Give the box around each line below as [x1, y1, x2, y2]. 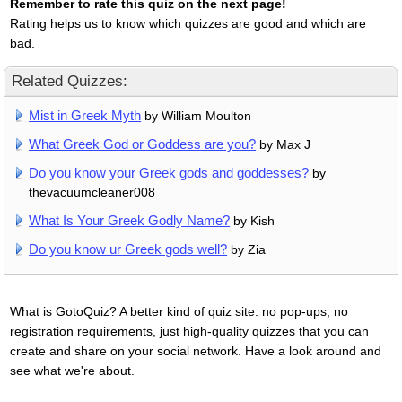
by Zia [227, 241, 267, 257]
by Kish [230, 213, 275, 228]
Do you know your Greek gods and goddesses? [29, 164, 310, 180]
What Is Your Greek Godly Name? [29, 212, 231, 228]
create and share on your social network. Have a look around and [9, 343, 381, 358]
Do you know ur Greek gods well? [29, 240, 228, 257]
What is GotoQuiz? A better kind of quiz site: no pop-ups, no [9, 303, 348, 319]
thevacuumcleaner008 [29, 184, 156, 199]
